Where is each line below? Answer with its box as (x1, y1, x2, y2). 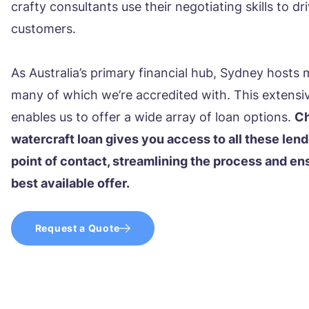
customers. (11, 21, 76, 36)
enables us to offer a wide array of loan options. (11, 109, 295, 124)
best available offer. (11, 175, 130, 190)
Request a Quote (34, 221, 120, 234)
